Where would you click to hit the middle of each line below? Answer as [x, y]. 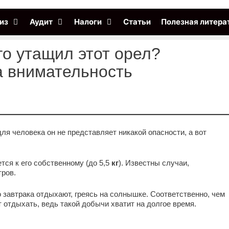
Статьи [137, 22]
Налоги [88, 22]
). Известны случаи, [154, 163]
